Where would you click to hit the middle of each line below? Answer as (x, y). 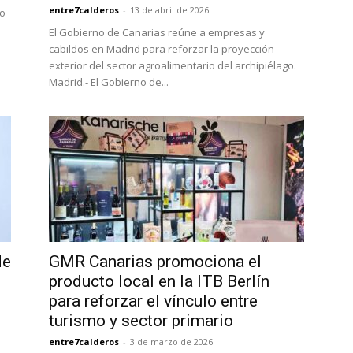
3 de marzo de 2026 (171, 342)
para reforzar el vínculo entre (153, 301)
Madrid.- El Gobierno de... (109, 82)
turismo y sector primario (141, 321)
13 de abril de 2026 (169, 10)
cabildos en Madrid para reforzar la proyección (162, 49)
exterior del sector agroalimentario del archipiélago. (173, 65)
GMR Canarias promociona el (155, 262)
